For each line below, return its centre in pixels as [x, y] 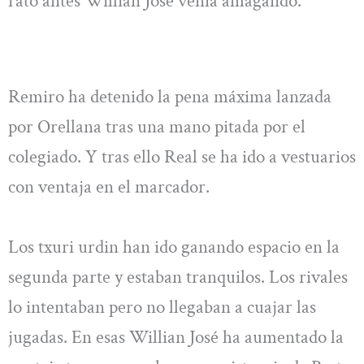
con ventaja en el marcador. [109, 187]
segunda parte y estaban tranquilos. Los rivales [178, 277]
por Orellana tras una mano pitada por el [157, 127]
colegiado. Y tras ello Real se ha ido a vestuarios [182, 157]
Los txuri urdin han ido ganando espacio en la [174, 247]
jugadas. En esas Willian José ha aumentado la [176, 337]
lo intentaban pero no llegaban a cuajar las [162, 307]
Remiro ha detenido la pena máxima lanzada [170, 97]
